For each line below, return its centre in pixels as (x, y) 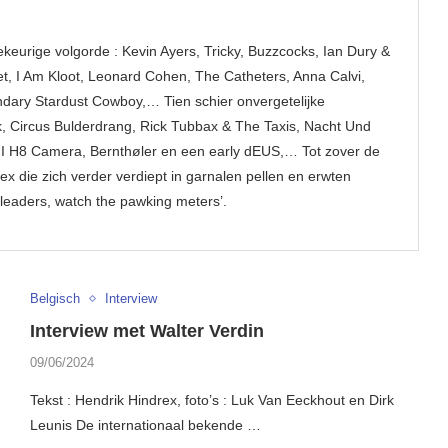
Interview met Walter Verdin (146, 331)
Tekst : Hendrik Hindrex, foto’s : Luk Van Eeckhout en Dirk (211, 400)
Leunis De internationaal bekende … (145, 425)
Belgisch (54, 299)
